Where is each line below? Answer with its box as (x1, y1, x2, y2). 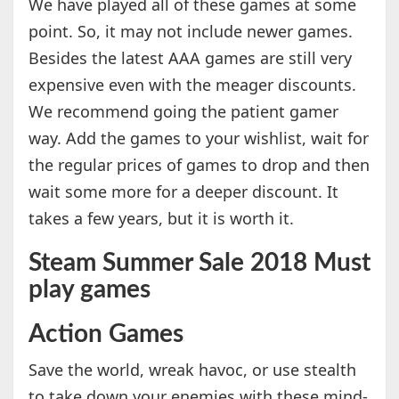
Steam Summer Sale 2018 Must (28, 250, 370, 276)
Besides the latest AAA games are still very (28, 47, 352, 69)
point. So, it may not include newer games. (28, 20, 353, 43)
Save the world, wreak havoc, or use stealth (28, 359, 356, 381)
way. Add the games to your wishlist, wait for (28, 127, 369, 150)
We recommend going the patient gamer (28, 101, 338, 123)
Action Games (28, 322, 183, 347)
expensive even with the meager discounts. (28, 74, 356, 96)
